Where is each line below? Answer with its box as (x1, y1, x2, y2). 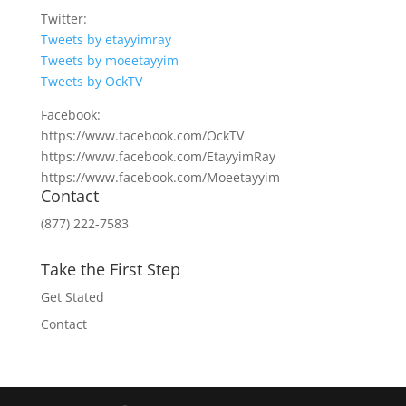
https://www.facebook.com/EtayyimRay (40, 147, 275, 165)
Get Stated (40, 287, 104, 305)
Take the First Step (40, 257, 180, 280)
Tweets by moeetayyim (40, 51, 179, 69)
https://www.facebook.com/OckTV (40, 126, 244, 144)
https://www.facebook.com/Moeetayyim (40, 168, 280, 186)
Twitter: (40, 9, 87, 27)
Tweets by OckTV (40, 72, 142, 90)
